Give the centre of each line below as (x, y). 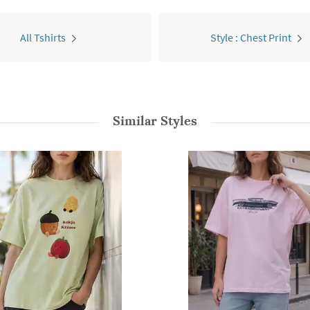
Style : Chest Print (251, 37)
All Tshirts (43, 37)
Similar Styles (155, 121)
